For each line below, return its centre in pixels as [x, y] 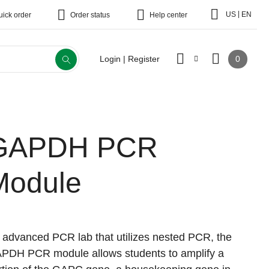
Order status [90, 15]
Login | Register [130, 59]
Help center [168, 15]
